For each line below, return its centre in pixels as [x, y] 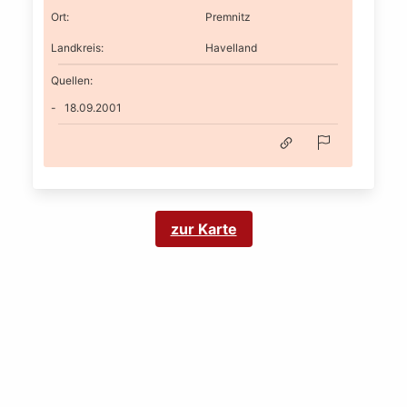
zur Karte [203, 229]
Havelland [231, 48]
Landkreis [76, 48]
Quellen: [72, 80]
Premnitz [228, 17]
